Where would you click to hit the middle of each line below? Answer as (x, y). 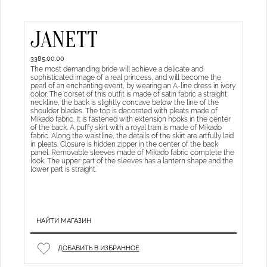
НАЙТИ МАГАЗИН (63, 221)
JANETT (64, 41)
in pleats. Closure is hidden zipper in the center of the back (124, 144)
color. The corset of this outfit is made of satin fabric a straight (128, 94)
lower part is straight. (63, 169)
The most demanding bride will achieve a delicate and (117, 69)
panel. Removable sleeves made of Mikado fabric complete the (132, 152)
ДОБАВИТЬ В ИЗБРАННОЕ (98, 249)
